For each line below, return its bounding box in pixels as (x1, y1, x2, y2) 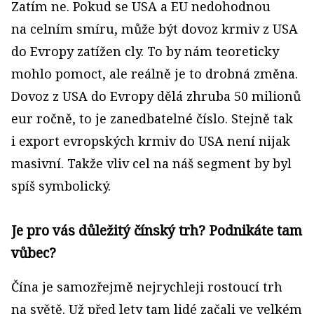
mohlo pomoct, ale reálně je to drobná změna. (11, 65, 298, 82)
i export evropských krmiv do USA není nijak (11, 132, 290, 149)
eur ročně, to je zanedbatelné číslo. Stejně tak (11, 110, 293, 127)
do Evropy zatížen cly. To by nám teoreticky (11, 43, 279, 60)
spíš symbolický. (11, 177, 111, 194)
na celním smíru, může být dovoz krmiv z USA (11, 20, 298, 37)
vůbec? (11, 243, 56, 262)
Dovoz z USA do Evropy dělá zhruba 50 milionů (11, 88, 301, 104)
